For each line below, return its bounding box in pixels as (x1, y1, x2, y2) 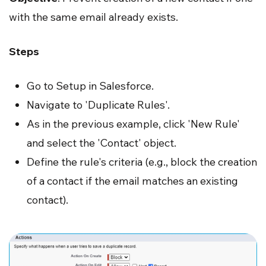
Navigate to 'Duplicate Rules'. (27, 97, 170, 112)
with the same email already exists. (9, 9, 178, 24)
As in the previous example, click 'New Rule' (27, 116, 240, 131)
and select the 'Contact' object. (27, 135, 176, 150)
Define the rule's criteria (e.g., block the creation (27, 154, 257, 169)
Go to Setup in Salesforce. (27, 78, 154, 93)
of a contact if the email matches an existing (27, 173, 238, 188)
